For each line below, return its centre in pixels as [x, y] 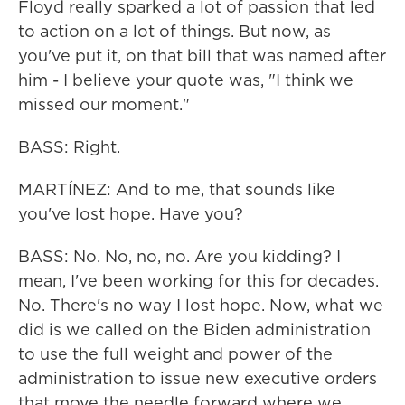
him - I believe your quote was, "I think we [186, 80]
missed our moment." [104, 104]
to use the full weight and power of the [175, 354]
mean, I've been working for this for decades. [198, 281]
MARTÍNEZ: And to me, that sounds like [177, 189]
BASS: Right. [69, 147]
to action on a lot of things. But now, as [174, 31]
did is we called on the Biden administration [194, 330]
